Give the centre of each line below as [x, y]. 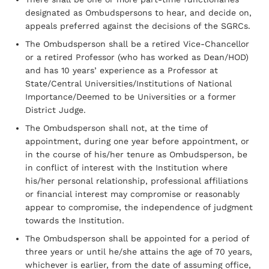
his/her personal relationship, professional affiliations [137, 180]
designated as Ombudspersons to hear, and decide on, [138, 12]
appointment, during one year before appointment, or [137, 141]
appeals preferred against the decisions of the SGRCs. [138, 26]
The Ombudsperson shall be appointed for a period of [137, 238]
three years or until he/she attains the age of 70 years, [139, 251]
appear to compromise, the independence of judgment [139, 207]
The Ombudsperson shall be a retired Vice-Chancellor [137, 44]
